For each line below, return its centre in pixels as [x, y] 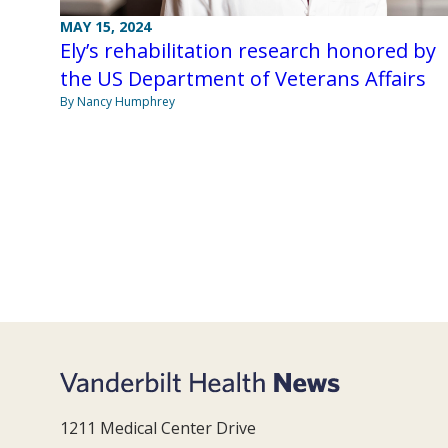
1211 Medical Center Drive [158, 428]
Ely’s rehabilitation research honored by [248, 51]
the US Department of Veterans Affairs [243, 79]
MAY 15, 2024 [105, 27]
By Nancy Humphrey [117, 102]
